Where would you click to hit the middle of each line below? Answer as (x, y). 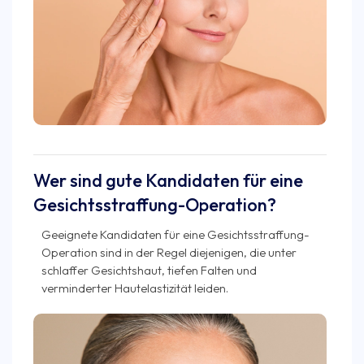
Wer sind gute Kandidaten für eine (168, 180)
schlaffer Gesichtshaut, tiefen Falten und (149, 270)
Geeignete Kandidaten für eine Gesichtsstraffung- (175, 234)
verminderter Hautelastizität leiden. (135, 288)
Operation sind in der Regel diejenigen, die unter (169, 252)
